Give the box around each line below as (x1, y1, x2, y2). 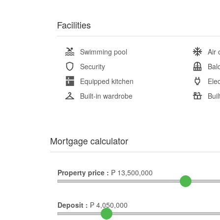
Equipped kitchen (80, 76, 134, 86)
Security (80, 61, 105, 71)
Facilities (57, 18, 91, 31)
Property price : (57, 167, 109, 177)
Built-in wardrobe (80, 90, 133, 101)
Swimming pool (80, 46, 127, 56)
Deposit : (57, 199, 88, 210)
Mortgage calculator (50, 134, 128, 147)
